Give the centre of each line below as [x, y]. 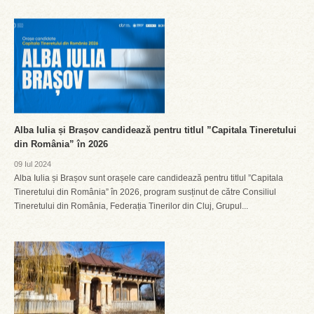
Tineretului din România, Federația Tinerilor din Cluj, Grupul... [131, 206]
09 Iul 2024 [33, 164]
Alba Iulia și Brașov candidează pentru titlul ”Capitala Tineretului [155, 130]
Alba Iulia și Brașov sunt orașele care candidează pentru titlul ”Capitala [149, 178]
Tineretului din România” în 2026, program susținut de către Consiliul [145, 192]
